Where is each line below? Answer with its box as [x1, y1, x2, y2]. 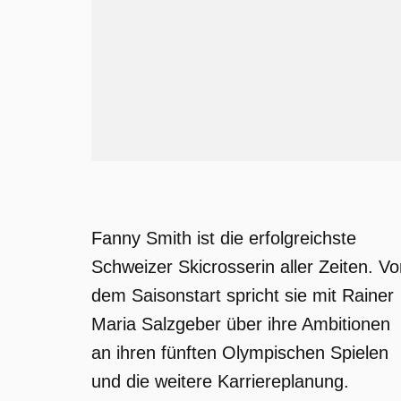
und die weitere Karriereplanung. [91, 371, 349, 391]
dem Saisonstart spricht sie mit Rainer [91, 286, 394, 305]
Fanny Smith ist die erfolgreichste [91, 228, 356, 248]
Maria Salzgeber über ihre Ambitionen [91, 314, 390, 334]
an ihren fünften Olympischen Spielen [91, 343, 388, 363]
